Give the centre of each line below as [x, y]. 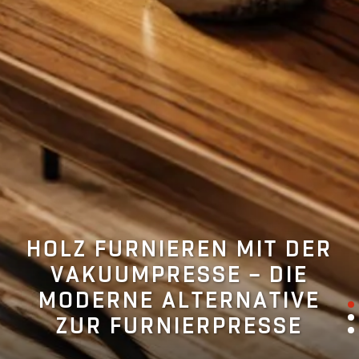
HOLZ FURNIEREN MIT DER [179, 250]
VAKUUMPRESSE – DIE [179, 276]
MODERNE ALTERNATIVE [179, 301]
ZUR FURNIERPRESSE [179, 327]
